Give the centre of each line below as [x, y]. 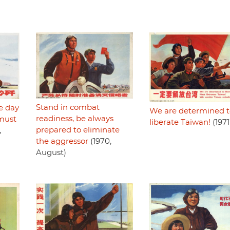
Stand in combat [68, 108]
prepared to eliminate [78, 130]
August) [51, 153]
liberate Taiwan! [180, 122]
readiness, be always [74, 119]
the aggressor [62, 142]
